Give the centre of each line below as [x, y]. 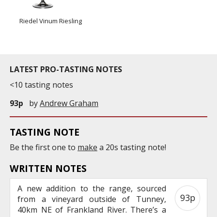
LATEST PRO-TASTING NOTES [66, 70]
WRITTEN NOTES [48, 168]
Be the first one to [44, 147]
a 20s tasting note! [132, 147]
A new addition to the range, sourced [92, 188]
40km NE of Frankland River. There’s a [92, 209]
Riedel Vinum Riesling [51, 21]
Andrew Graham [69, 103]
